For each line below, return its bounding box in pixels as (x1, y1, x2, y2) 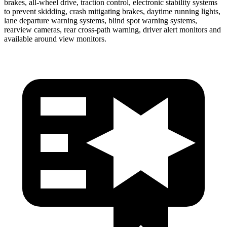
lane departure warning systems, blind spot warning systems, (4, 16, 197, 25)
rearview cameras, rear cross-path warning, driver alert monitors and (4, 25, 221, 34)
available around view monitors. (4, 34, 106, 43)
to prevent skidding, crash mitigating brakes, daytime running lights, (4, 7, 220, 16)
